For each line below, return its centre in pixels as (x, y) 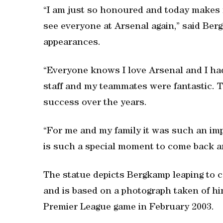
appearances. (72, 43)
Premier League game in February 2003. (129, 208)
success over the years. (95, 103)
